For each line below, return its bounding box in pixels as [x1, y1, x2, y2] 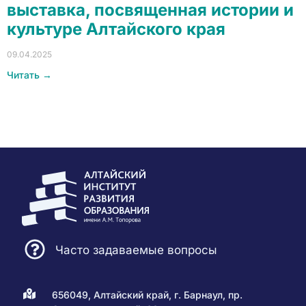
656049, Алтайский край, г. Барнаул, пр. [51, 289, 242, 301]
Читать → [7, 69, 52, 81]
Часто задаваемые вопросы [55, 242, 217, 257]
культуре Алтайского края [7, 19, 225, 39]
